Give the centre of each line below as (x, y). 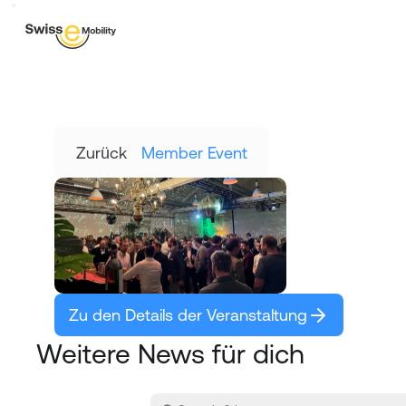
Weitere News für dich (170, 353)
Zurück (101, 152)
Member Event (194, 152)
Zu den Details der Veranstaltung (188, 315)
